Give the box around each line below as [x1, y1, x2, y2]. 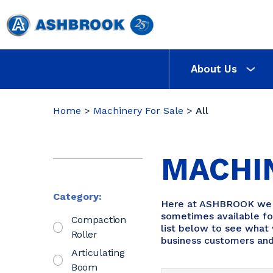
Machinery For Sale [93, 104, 186, 116]
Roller [71, 228, 97, 240]
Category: [53, 190, 102, 202]
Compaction [71, 213, 126, 225]
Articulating [71, 246, 125, 258]
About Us [190, 63, 237, 76]
